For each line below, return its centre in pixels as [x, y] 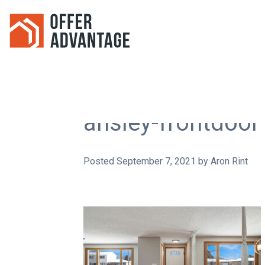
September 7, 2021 [156, 161]
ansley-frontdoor [172, 122]
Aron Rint [229, 161]
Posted [100, 161]
